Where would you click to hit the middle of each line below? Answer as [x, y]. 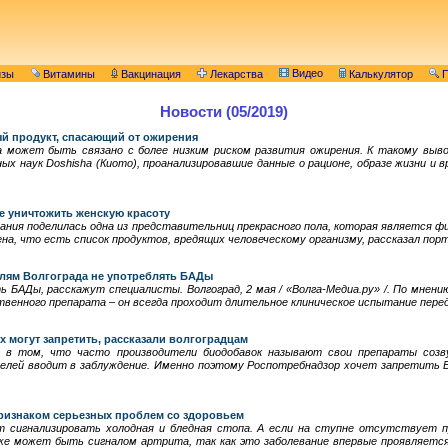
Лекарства [235, 74]
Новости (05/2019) [224, 112]
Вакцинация [149, 74]
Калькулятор [379, 74]
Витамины [67, 74]
